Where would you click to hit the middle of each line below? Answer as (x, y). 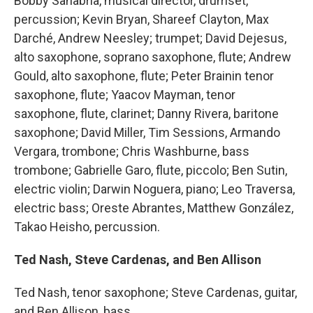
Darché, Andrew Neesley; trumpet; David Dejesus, (150, 38)
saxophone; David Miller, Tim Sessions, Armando (147, 132)
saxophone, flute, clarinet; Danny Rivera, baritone (146, 114)
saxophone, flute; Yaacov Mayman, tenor (125, 95)
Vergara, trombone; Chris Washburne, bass (132, 151)
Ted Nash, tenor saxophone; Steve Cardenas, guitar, (155, 292)
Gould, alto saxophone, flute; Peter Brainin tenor (144, 76)
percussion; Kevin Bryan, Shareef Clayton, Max (141, 19)
